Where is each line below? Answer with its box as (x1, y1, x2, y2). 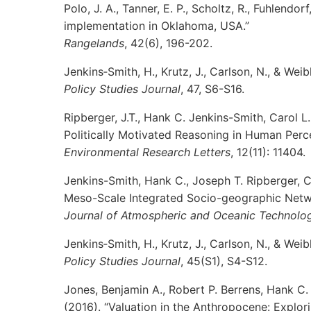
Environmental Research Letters (64, 145, 230, 159)
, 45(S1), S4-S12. (180, 254, 267, 268)
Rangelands (64, 36, 124, 50)
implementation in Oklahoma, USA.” (64, 19, 249, 33)
